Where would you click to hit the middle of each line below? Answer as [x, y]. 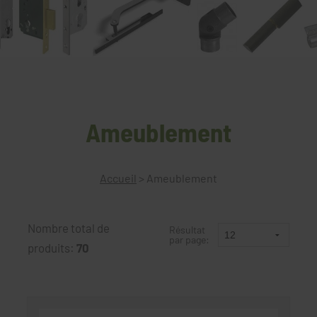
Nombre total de [69, 227]
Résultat [187, 229]
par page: [189, 239]
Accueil [118, 178]
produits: [52, 247]
